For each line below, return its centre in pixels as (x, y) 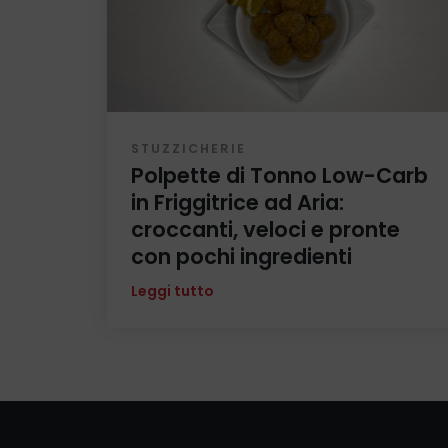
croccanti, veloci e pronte (265, 230)
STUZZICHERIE (188, 149)
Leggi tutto (172, 290)
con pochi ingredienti (241, 257)
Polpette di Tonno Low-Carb (279, 176)
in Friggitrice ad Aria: (237, 203)
